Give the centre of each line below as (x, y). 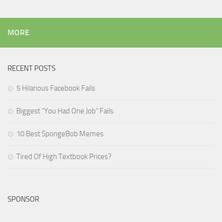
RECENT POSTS (31, 68)
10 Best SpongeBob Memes (60, 134)
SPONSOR (23, 199)
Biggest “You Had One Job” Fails (65, 111)
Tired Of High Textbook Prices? (64, 156)
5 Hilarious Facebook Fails (56, 88)
